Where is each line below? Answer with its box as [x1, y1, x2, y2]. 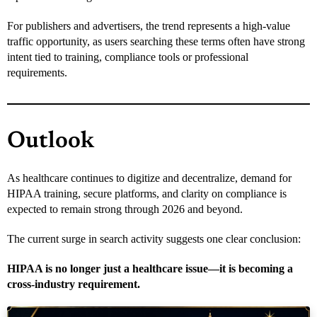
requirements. [7, 66, 67, 79]
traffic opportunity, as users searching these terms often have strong [7, 35, 305, 47]
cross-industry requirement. [7, 277, 140, 290]
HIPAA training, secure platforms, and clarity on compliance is [7, 187, 287, 200]
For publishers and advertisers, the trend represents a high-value [7, 19, 290, 32]
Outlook [7, 129, 94, 154]
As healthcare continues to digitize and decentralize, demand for [7, 171, 292, 184]
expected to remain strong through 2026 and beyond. [7, 202, 243, 215]
